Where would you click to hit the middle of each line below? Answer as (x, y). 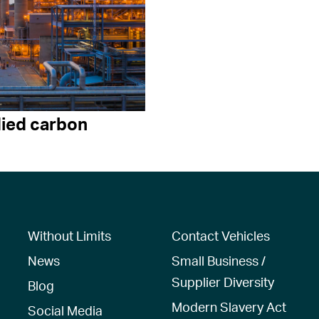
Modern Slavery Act (229, 307)
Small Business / (219, 260)
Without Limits (69, 235)
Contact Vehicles (221, 235)
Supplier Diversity (223, 282)
